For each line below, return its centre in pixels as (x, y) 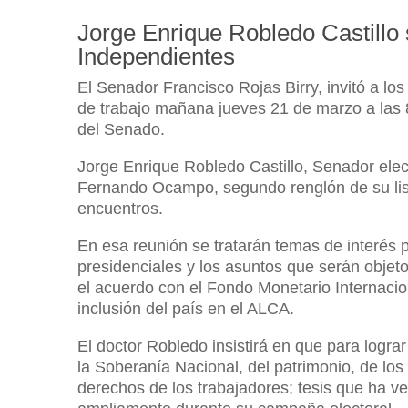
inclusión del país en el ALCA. (186, 308)
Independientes (157, 56)
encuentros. (121, 208)
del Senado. (122, 129)
